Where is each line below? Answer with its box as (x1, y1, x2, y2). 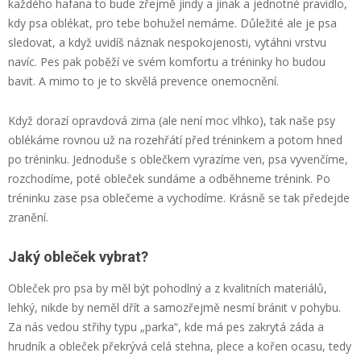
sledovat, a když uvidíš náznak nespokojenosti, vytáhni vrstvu (8, 34, 326, 50)
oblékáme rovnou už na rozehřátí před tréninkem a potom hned (8, 131, 342, 147)
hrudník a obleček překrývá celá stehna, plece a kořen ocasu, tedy (8, 338, 351, 354)
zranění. (8, 209, 48, 225)
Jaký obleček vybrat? (8, 247, 148, 265)
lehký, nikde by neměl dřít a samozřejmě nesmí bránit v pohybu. (8, 299, 341, 315)
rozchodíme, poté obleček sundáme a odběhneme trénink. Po (8, 170, 330, 186)
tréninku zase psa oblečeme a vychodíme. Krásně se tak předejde (8, 189, 350, 205)
